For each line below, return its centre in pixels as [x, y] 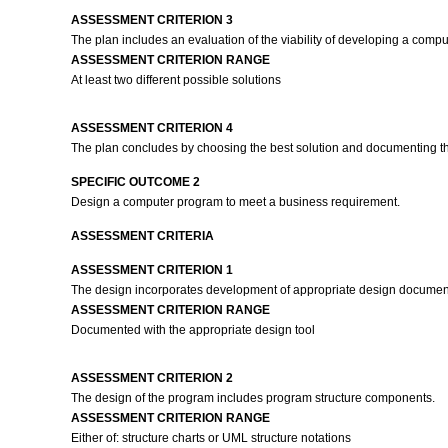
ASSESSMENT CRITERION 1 [151, 270]
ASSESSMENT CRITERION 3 [151, 20]
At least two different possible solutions [175, 80]
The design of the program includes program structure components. [254, 398]
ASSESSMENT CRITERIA [142, 236]
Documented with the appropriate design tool [192, 330]
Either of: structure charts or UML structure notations [210, 438]
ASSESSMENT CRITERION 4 [151, 128]
